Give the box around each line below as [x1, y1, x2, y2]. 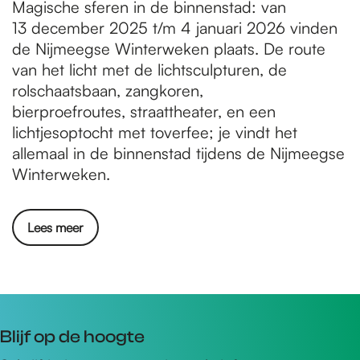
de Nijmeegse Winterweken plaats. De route [12, 39, 325, 59]
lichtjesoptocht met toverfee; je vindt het [12, 122, 297, 142]
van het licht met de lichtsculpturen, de [12, 59, 287, 80]
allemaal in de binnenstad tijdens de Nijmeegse [12, 143, 345, 163]
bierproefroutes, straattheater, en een [12, 101, 276, 121]
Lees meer [27, 219, 84, 235]
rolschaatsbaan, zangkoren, [12, 80, 203, 100]
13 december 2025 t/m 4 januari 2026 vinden [12, 18, 337, 38]
